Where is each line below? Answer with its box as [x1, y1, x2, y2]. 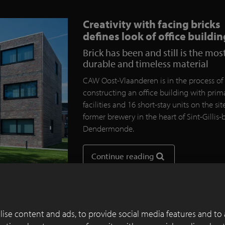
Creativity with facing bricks [82, 17, 220, 32]
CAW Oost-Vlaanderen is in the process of [82, 75, 223, 86]
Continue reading [91, 151, 154, 162]
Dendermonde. [82, 123, 136, 134]
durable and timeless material [82, 57, 208, 70]
